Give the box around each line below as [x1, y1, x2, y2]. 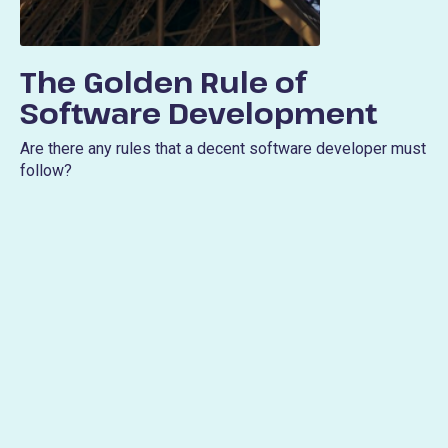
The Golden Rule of [20, 62, 306, 102]
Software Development [20, 93, 377, 133]
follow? [20, 161, 72, 181]
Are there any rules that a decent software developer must [20, 139, 426, 159]
